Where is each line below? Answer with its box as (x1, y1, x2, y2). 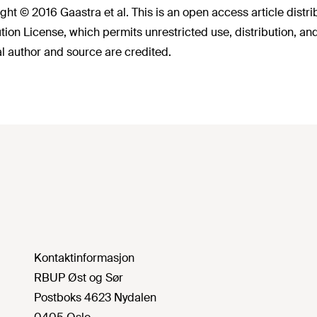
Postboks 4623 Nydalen (34, 290, 156, 305)
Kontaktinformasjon (34, 250, 134, 265)
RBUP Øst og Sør (34, 270, 123, 285)
